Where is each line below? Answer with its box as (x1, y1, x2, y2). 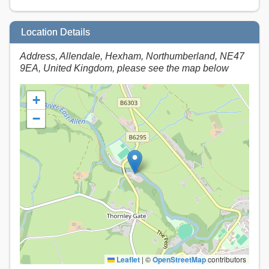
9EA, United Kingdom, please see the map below (20, 63, 229, 74)
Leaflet (115, 254, 140, 265)
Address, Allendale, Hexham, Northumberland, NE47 (20, 51, 244, 62)
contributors (206, 254, 246, 265)
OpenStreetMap (153, 254, 206, 265)
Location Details (21, 26, 91, 37)
